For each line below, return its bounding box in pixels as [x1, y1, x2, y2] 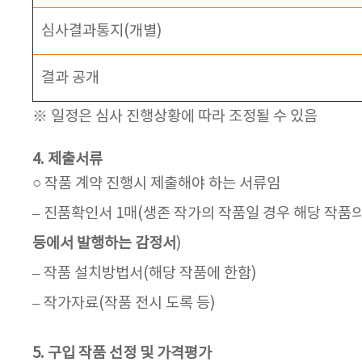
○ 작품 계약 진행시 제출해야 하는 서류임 [32, 175, 280, 192]
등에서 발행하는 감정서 [32, 235, 176, 252]
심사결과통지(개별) [41, 23, 162, 40]
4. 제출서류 [32, 151, 103, 168]
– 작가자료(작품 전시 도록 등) [32, 295, 215, 312]
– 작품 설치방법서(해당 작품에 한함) [32, 265, 256, 282]
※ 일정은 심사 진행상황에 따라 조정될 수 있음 [32, 108, 318, 125]
